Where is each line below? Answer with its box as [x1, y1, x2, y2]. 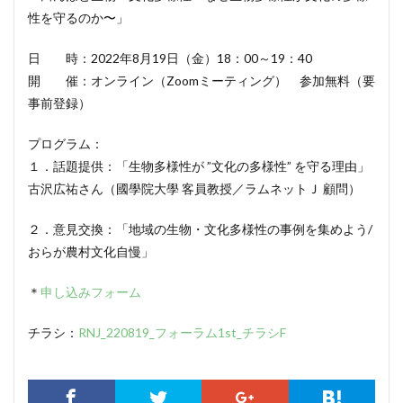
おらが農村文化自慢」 [28, 243, 154, 259]
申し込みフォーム [40, 283, 141, 300]
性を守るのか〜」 [28, 9, 129, 25]
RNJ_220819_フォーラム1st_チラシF [78, 324, 286, 340]
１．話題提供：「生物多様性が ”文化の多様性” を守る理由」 [28, 157, 370, 174]
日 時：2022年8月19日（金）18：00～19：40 [28, 49, 312, 66]
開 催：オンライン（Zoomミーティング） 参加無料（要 [28, 72, 375, 88]
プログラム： [28, 135, 103, 151]
